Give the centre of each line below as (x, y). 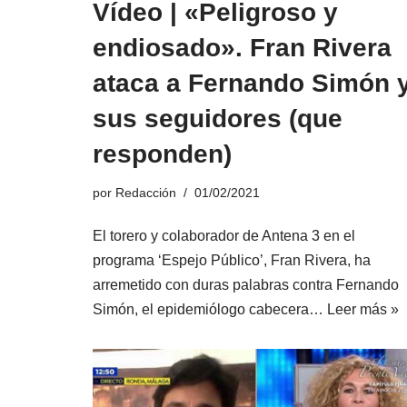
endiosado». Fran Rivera (242, 48)
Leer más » (363, 310)
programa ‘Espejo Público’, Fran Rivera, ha (232, 261)
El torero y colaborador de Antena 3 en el (224, 236)
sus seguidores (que (218, 119)
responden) (162, 154)
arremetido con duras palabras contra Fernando (246, 285)
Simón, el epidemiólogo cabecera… (210, 310)
